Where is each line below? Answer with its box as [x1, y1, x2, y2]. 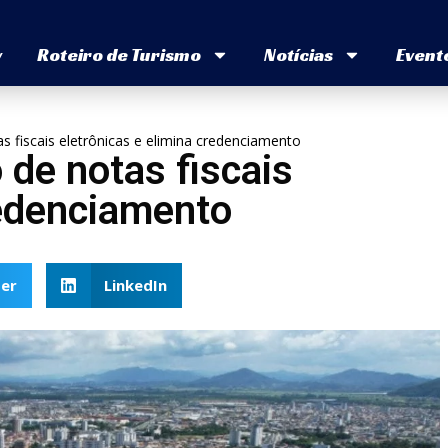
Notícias [263, 43, 333, 67]
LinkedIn [104, 275, 167, 296]
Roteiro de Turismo [36, 43, 201, 67]
